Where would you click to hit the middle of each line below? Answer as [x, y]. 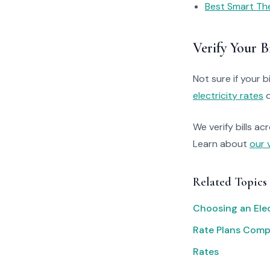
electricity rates [228, 96]
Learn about [221, 144]
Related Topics [230, 182]
